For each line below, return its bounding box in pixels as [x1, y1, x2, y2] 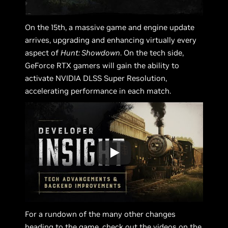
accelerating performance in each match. [25, 85, 172, 96]
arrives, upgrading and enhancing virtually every [25, 35, 197, 45]
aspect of [25, 47, 61, 58]
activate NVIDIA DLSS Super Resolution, [25, 73, 167, 83]
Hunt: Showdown [61, 47, 121, 58]
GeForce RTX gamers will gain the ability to [25, 60, 180, 70]
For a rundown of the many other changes [25, 209, 176, 219]
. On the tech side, [120, 47, 184, 58]
